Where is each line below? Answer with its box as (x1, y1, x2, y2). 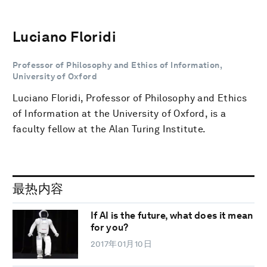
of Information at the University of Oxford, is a (13, 107, 226, 119)
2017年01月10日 (90, 239, 153, 249)
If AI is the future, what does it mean (90, 210, 253, 222)
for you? (90, 222, 129, 234)
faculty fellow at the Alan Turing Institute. (13, 123, 206, 135)
